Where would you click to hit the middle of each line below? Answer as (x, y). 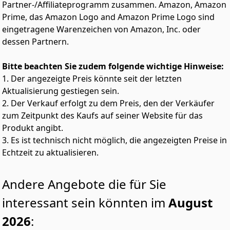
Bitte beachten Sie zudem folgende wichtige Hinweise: (114, 66)
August (190, 203)
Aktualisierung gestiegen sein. (62, 91)
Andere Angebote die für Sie (84, 184)
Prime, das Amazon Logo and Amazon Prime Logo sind (108, 17)
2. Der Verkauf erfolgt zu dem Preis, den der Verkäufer (108, 103)
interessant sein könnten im (85, 203)
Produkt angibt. (34, 128)
